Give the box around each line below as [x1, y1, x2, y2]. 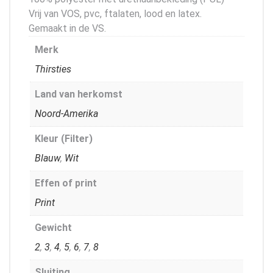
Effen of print [35, 177, 97, 189]
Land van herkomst [35, 88, 122, 100]
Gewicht [35, 221, 72, 233]
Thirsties [35, 63, 71, 75]
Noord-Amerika [35, 107, 98, 119]
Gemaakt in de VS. [29, 22, 106, 34]
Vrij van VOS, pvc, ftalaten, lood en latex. [29, 7, 202, 19]
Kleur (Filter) [35, 132, 93, 144]
